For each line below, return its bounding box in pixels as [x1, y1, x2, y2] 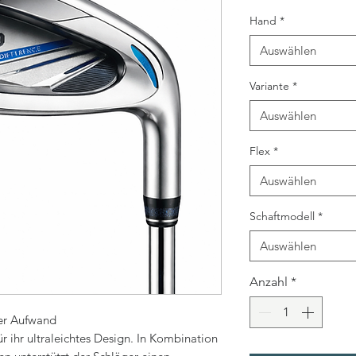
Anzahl [250, 273, 288, 289]
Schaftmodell [250, 208, 315, 223]
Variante [250, 78, 289, 93]
